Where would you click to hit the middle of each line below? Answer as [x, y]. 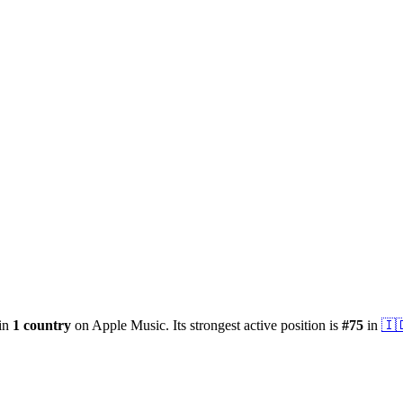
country [47, 325]
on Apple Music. [120, 325]
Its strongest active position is [255, 325]
